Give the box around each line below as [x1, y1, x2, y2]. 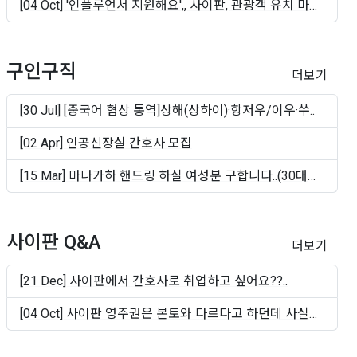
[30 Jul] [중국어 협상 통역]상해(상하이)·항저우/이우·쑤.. [20, 102, 315, 118]
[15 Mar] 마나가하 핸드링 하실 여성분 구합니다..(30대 [20, 167, 308, 183]
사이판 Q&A [6, 230, 101, 253]
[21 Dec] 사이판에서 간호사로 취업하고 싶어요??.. [20, 273, 288, 288]
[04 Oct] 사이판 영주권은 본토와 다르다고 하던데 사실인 [20, 305, 321, 321]
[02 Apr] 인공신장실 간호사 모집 [20, 135, 192, 151]
